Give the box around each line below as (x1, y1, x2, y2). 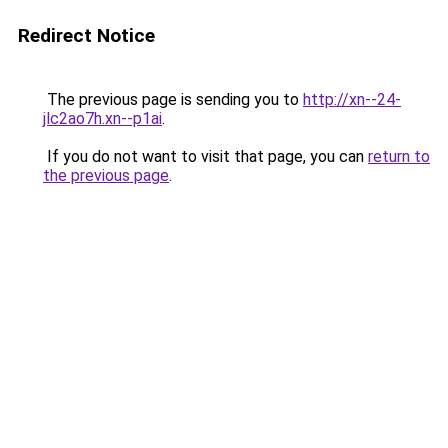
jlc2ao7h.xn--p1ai (43, 109, 162, 128)
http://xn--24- (303, 90, 401, 109)
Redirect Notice (18, 24, 155, 47)
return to (368, 147, 430, 166)
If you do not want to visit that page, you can (43, 147, 368, 166)
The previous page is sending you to (43, 90, 303, 109)
